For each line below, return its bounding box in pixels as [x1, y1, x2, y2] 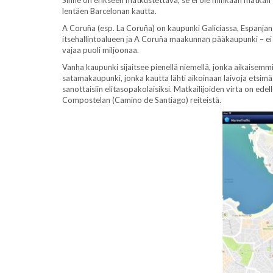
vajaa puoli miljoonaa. [62, 44, 139, 55]
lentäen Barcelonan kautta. [62, 5, 157, 16]
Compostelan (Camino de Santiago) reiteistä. [62, 94, 221, 105]
